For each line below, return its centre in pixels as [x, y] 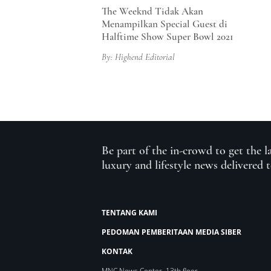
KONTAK [117, 251]
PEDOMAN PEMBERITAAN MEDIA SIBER [171, 232]
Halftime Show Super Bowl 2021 [168, 37]
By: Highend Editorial [138, 57]
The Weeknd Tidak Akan [152, 11]
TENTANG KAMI [129, 213]
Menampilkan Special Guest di [165, 24]
